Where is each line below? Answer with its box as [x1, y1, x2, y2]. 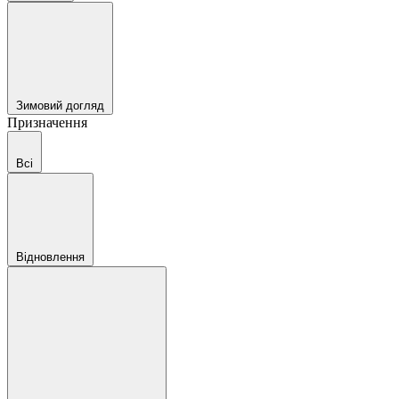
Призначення [7, 115, 87, 130]
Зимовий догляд [16, 99, 104, 112]
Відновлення [16, 250, 85, 264]
